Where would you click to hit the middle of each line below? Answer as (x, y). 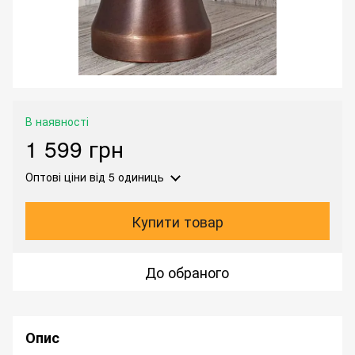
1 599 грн (74, 149)
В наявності (57, 122)
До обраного (187, 272)
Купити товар (177, 221)
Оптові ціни (56, 177)
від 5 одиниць (125, 177)
